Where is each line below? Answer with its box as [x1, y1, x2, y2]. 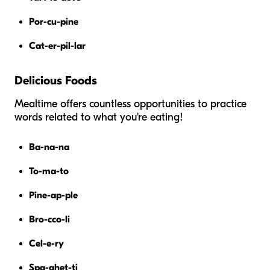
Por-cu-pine [29, 16, 78, 27]
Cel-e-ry [29, 237, 64, 249]
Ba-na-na [29, 141, 69, 152]
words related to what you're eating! [14, 110, 183, 124]
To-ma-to [29, 165, 69, 177]
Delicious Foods [14, 73, 97, 87]
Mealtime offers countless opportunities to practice [14, 97, 246, 110]
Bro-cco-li [29, 213, 70, 225]
